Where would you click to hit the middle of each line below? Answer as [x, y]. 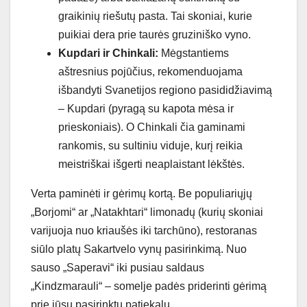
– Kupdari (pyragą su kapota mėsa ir [146, 109]
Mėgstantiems [194, 53]
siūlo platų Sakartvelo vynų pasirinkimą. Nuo [139, 249]
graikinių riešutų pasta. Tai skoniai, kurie [155, 16]
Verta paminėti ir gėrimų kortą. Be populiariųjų [142, 194]
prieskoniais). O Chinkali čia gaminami [152, 127]
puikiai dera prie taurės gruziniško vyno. [155, 35]
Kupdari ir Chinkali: [108, 53]
